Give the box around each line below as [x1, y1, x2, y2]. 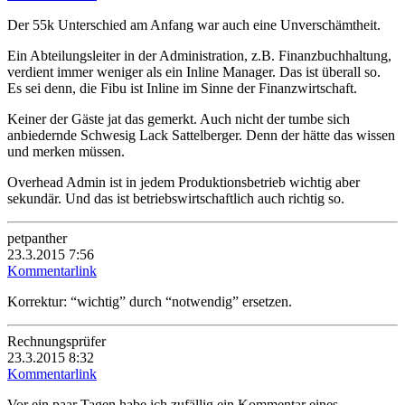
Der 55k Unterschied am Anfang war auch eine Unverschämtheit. [7, 16, 381, 33]
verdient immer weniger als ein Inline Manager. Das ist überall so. [7, 63, 381, 80]
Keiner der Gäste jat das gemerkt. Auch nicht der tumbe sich [7, 110, 350, 127]
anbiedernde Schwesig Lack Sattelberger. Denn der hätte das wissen [7, 127, 395, 143]
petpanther [7, 230, 67, 246]
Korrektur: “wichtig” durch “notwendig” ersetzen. [7, 293, 292, 309]
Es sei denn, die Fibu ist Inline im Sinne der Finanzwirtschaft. [7, 80, 357, 96]
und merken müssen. [7, 143, 125, 159]
